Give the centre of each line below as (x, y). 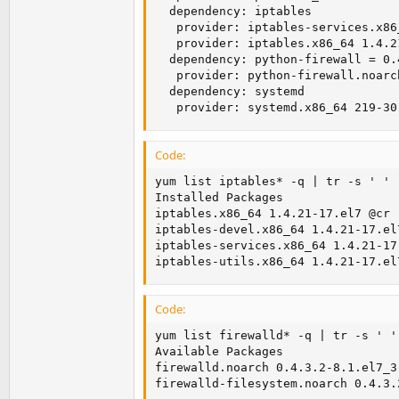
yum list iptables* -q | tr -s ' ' (273, 181)
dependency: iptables (233, 11)
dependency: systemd (230, 91)
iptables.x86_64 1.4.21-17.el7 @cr (273, 213)
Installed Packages (219, 197)
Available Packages (219, 351)
